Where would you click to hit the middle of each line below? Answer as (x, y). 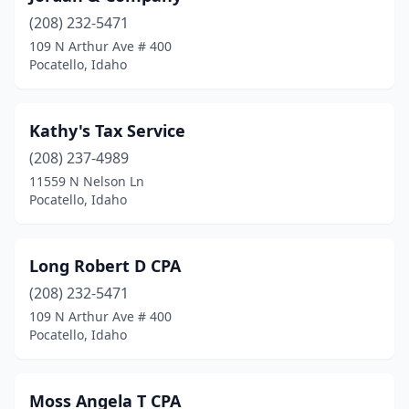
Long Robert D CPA (105, 266)
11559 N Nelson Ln (87, 181)
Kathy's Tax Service (107, 131)
